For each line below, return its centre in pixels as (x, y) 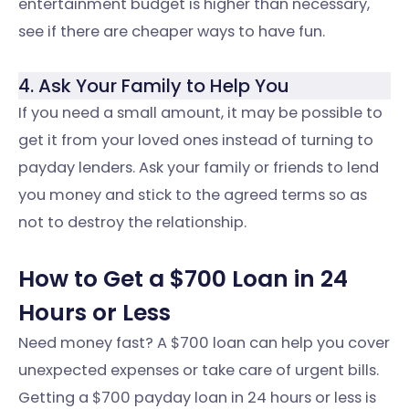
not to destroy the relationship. (132, 222)
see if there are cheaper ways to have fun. (172, 31)
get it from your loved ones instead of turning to (196, 140)
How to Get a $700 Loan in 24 (183, 279)
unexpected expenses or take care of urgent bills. (199, 371)
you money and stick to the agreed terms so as (193, 194)
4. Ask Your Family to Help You (154, 85)
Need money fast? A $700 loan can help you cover (204, 343)
